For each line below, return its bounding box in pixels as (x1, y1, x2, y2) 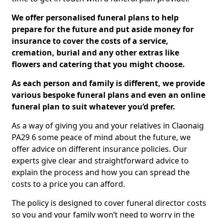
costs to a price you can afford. (12, 179, 125, 189)
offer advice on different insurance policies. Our (12, 144, 187, 154)
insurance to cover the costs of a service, (12, 36, 168, 46)
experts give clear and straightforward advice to (12, 155, 189, 166)
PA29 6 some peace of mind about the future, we (12, 132, 191, 143)
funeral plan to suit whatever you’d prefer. (12, 101, 175, 112)
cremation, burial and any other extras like (12, 47, 179, 58)
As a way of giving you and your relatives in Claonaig (12, 120, 204, 131)
